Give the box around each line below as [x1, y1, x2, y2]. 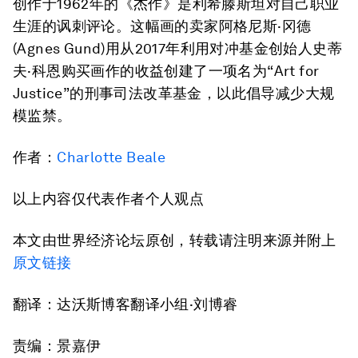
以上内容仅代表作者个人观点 [13, 190, 205, 207]
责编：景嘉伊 [13, 337, 101, 354]
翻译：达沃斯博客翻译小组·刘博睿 [13, 296, 238, 312]
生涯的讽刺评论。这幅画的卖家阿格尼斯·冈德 [13, 18, 312, 34]
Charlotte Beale [57, 149, 166, 165]
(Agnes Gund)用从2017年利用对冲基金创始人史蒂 [13, 40, 342, 57]
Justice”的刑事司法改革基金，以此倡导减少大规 [13, 85, 335, 101]
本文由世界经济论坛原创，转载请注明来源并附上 [13, 232, 336, 249]
